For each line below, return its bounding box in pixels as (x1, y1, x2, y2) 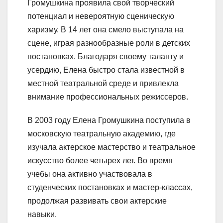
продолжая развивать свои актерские (27, 196, 167, 205)
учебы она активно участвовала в (27, 169, 152, 178)
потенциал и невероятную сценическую (27, 11, 174, 20)
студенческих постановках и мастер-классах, (27, 183, 193, 192)
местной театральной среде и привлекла (27, 79, 179, 88)
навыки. (27, 210, 57, 219)
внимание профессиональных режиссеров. (27, 92, 188, 101)
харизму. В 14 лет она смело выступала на (27, 25, 184, 34)
